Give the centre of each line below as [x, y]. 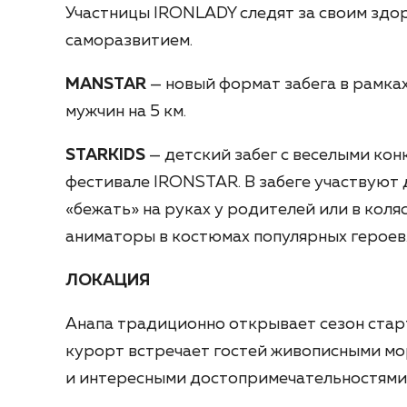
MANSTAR [106, 85]
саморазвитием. [129, 41]
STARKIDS [105, 156]
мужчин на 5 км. [126, 112]
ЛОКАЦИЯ [108, 281]
